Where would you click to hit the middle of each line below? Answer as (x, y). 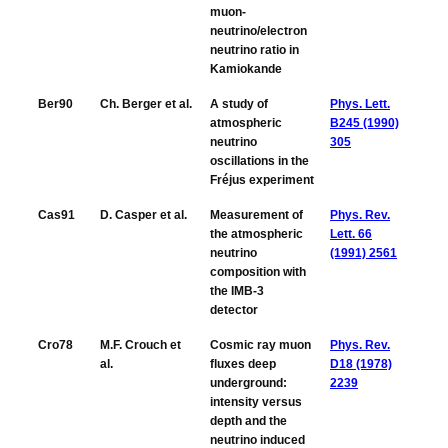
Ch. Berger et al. (146, 104)
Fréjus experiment (262, 180)
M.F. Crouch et (140, 345)
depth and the (248, 421)
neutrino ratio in (254, 50)
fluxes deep (243, 364)
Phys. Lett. (360, 104)
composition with (258, 272)
